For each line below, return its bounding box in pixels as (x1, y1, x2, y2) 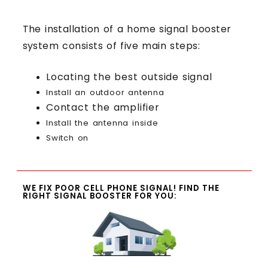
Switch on (46, 132, 89, 144)
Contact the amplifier (46, 100, 160, 114)
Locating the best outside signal (46, 69, 212, 84)
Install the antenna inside (46, 117, 159, 129)
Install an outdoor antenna (46, 86, 165, 98)
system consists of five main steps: (22, 38, 200, 53)
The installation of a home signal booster (22, 22, 232, 36)
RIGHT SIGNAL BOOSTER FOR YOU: (22, 190, 177, 202)
